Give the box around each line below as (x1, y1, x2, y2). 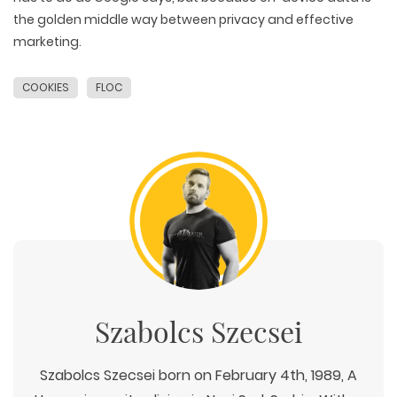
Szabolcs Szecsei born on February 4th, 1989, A (40, 364, 357, 385)
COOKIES (22, 79, 69, 95)
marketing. (13, 32, 82, 51)
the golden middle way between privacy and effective (13, 10, 354, 28)
